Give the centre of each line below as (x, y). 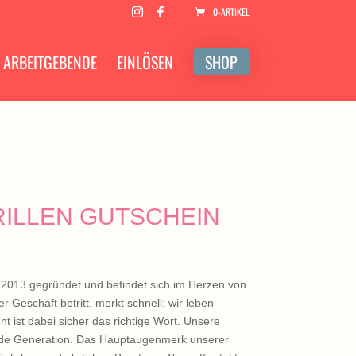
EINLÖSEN (145, 62)
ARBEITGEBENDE (50, 62)
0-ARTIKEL (231, 12)
